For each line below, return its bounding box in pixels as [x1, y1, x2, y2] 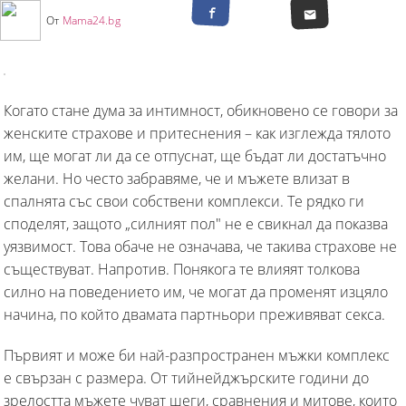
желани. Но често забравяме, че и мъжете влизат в [4, 168, 350, 188]
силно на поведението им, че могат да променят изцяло [4, 281, 388, 302]
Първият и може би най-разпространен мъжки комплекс [4, 344, 390, 365]
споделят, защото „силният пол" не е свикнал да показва [4, 213, 388, 234]
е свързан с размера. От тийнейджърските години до [4, 367, 369, 388]
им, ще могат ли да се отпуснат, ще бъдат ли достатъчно [4, 145, 386, 166]
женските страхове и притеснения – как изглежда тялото [4, 122, 391, 143]
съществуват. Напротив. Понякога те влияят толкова [4, 258, 360, 279]
